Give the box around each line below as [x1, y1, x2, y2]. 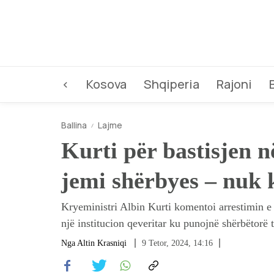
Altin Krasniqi [77, 239, 127, 248]
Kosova [86, 76, 127, 92]
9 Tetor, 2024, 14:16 [142, 239, 213, 248]
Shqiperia [144, 76, 199, 92]
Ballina [61, 119, 87, 131]
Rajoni [217, 76, 252, 92]
